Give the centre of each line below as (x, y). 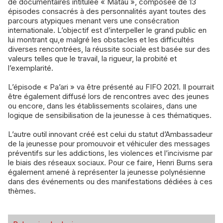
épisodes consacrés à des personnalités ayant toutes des (107, 11)
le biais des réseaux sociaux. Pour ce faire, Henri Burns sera (110, 163)
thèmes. (22, 191)
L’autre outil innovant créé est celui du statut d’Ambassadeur (110, 134)
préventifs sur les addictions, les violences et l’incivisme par (110, 153)
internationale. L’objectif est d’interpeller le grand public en (107, 30)
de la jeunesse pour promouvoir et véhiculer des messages (109, 144)
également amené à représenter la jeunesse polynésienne (107, 172)
